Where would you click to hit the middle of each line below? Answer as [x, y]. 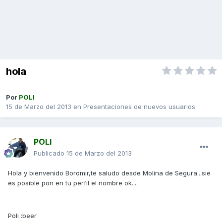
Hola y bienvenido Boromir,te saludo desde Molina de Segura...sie [109, 173]
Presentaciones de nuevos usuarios [139, 107]
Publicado [50, 153]
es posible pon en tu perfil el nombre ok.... [73, 183]
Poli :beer [22, 216]
